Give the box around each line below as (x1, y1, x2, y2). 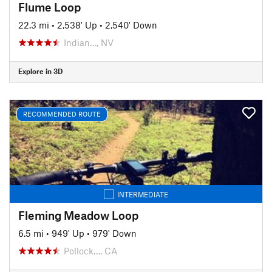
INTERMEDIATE (117, 189, 168, 199)
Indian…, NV (64, 36, 114, 48)
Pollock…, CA (64, 245, 117, 256)
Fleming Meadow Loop (18, 208, 138, 222)
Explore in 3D (18, 67, 63, 75)
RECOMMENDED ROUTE (23, 110, 101, 118)
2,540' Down (105, 19, 157, 30)
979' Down (92, 227, 137, 239)
